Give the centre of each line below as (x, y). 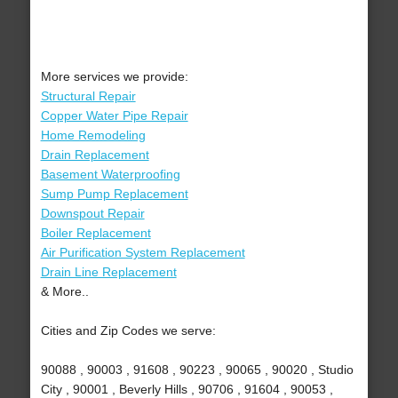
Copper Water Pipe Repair (114, 116)
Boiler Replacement (96, 233)
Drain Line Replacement (108, 272)
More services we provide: (114, 77)
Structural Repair (88, 96)
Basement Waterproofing (110, 175)
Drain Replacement (95, 155)
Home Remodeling (93, 135)
